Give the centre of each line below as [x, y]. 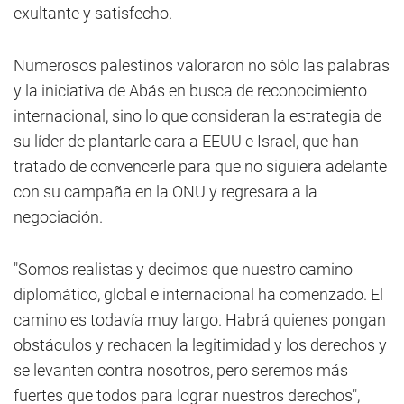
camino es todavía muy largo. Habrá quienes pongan [200, 320]
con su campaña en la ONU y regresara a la [165, 192]
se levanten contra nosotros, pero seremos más [181, 370]
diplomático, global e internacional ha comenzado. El [198, 294]
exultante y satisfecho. [93, 13]
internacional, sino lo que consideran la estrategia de [197, 116]
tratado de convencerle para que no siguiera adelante [200, 166]
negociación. [58, 217]
